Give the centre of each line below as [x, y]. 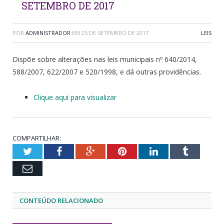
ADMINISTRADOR [48, 32]
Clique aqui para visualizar [75, 97]
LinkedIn [176, 151]
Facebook [81, 151]
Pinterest [144, 151]
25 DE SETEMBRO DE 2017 [115, 32]
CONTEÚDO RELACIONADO [61, 200]
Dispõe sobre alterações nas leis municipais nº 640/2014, [105, 59]
